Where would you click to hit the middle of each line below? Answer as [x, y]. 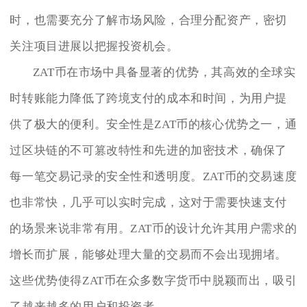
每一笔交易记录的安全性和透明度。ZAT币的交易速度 [153, 176]
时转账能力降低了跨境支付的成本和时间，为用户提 [149, 98]
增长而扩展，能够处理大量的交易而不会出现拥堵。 [149, 254]
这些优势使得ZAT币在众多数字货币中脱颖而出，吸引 [153, 280]
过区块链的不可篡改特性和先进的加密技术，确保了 [149, 150]
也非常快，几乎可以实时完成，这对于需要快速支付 [149, 202]
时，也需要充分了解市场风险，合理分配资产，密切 [149, 20]
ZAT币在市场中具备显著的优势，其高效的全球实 [164, 72]
